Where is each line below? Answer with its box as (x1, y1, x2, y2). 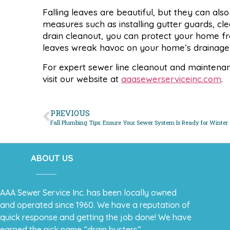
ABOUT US (31, 152, 73, 164)
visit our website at (43, 73, 121, 84)
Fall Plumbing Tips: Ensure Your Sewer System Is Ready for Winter (50, 119, 228, 127)
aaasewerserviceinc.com (121, 73, 221, 84)
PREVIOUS (50, 108, 90, 119)
